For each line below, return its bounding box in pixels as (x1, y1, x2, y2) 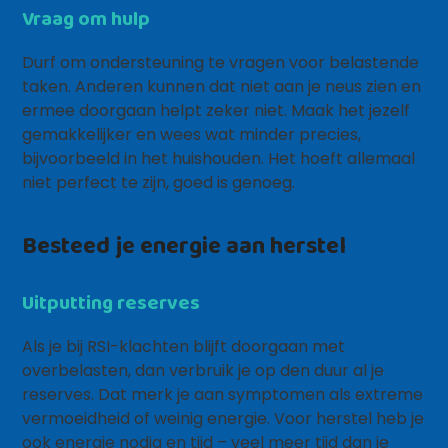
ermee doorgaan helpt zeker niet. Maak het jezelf (22, 99, 411, 122)
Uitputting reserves (22, 287, 201, 317)
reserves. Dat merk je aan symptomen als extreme (22, 383, 424, 406)
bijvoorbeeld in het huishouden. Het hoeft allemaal (22, 147, 416, 170)
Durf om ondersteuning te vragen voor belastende (22, 51, 420, 74)
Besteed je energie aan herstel (22, 227, 347, 262)
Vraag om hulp (22, 3, 151, 33)
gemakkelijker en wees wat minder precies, (22, 123, 362, 146)
